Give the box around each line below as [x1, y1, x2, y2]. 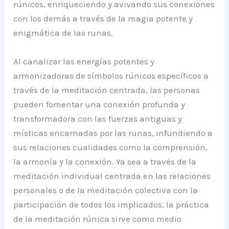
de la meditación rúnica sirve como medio [13, 213, 182, 224]
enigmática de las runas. [13, 28, 113, 38]
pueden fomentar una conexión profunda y [13, 99, 186, 109]
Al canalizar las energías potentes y [13, 56, 155, 66]
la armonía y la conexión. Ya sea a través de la [13, 156, 197, 167]
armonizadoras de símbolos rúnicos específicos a [13, 70, 209, 81]
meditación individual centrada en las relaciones [13, 170, 211, 181]
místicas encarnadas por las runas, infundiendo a [13, 127, 213, 138]
